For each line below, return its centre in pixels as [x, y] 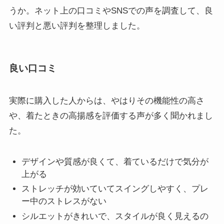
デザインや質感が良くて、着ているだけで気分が [115, 162]
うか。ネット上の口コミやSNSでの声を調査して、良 [111, 11]
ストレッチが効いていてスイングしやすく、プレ [115, 189]
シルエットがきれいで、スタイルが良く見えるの [115, 216]
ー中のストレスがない [64, 201]
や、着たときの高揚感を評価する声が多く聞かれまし [111, 115]
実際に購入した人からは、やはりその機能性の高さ [106, 100]
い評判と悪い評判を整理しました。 [77, 26]
